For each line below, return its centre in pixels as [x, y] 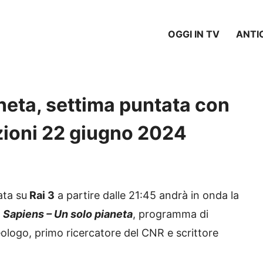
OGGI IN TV [194, 34]
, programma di [171, 214]
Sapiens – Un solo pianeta [68, 214]
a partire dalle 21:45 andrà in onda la [147, 195]
